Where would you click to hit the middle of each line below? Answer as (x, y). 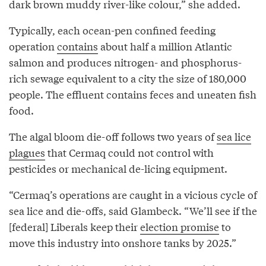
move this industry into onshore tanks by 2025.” (123, 243)
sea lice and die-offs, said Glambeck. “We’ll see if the (133, 211)
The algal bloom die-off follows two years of (113, 137)
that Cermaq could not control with (129, 153)
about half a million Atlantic (165, 46)
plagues (27, 153)
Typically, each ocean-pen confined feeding (112, 30)
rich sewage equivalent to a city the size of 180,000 (128, 78)
